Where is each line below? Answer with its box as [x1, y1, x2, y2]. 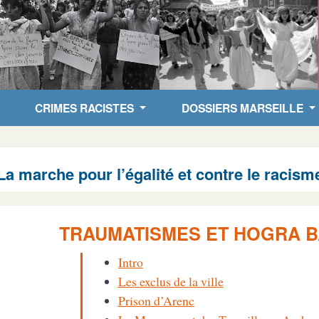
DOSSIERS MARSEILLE [181, 99, 306, 116]
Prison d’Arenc [117, 291, 194, 309]
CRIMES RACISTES [34, 99, 137, 116]
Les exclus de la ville [117, 272, 224, 290]
